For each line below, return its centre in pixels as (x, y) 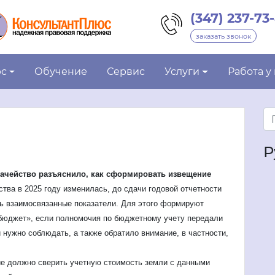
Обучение (61, 72)
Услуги (182, 72)
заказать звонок (224, 36)
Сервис (126, 72)
